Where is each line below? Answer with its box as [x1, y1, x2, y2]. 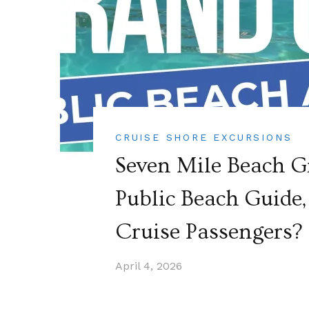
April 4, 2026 [115, 259, 182, 272]
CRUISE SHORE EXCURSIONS [115, 131, 292, 143]
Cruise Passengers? [115, 219, 302, 244]
